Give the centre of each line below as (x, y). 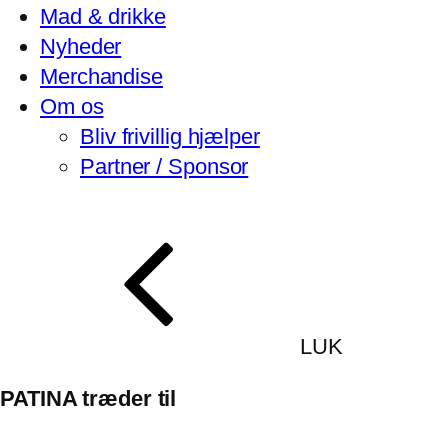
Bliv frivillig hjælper (170, 136)
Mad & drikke (103, 16)
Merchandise (101, 76)
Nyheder (81, 46)
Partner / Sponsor (164, 166)
